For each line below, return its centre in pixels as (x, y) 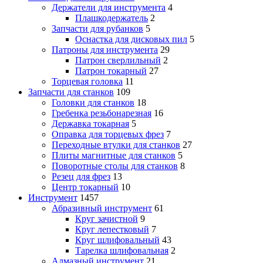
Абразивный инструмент (102, 208)
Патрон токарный (111, 71)
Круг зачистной (107, 219)
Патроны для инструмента (105, 50)
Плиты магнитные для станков (114, 156)
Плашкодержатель (112, 18)
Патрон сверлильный (118, 60)
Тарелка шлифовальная (122, 251)
